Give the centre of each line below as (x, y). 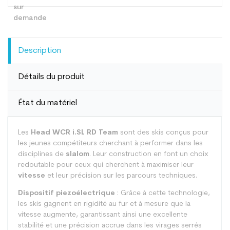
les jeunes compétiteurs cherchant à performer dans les (110, 143)
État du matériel (48, 103)
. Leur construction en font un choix (149, 154)
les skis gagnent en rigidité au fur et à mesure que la (104, 204)
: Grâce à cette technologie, (162, 193)
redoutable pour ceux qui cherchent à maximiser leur (106, 165)
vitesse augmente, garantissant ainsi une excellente (103, 215)
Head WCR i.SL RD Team (74, 133)
